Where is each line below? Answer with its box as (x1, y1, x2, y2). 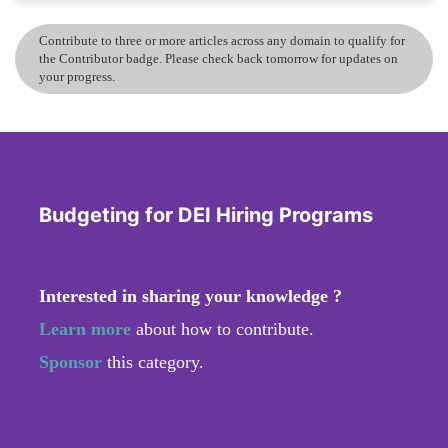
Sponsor (39, 351, 107, 372)
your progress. (39, 68, 115, 84)
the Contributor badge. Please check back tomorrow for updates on (39, 50, 398, 66)
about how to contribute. (131, 318, 314, 339)
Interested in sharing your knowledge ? (39, 285, 342, 306)
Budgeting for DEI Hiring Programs (39, 202, 373, 227)
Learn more (39, 318, 131, 339)
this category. (107, 351, 204, 372)
